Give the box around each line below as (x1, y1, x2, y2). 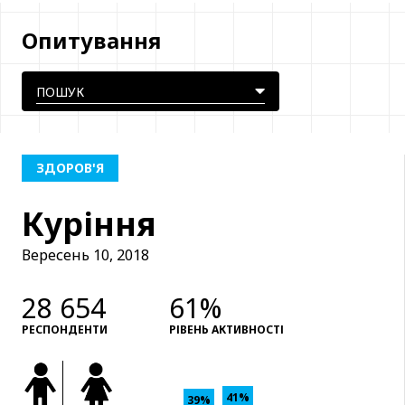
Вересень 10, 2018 (22, 244, 149, 265)
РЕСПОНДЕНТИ (22, 321, 108, 337)
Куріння (22, 201, 156, 246)
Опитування (22, 24, 161, 55)
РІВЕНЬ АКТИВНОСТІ (169, 321, 284, 337)
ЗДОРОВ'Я (36, 158, 104, 176)
